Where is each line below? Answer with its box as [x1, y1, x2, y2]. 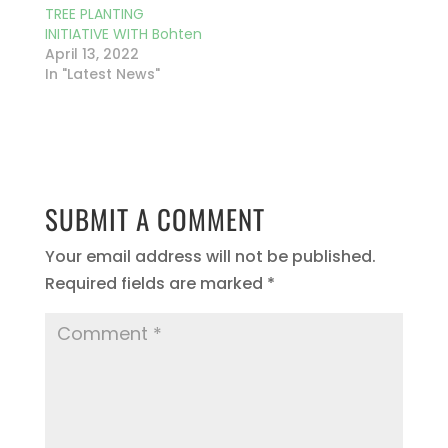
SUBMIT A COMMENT [44, 198, 265, 239]
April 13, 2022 [44, 43, 139, 64]
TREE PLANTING [44, 3, 144, 24]
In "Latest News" [44, 63, 160, 84]
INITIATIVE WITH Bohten [44, 23, 202, 44]
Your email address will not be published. [44, 244, 376, 268]
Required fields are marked [44, 271, 267, 295]
